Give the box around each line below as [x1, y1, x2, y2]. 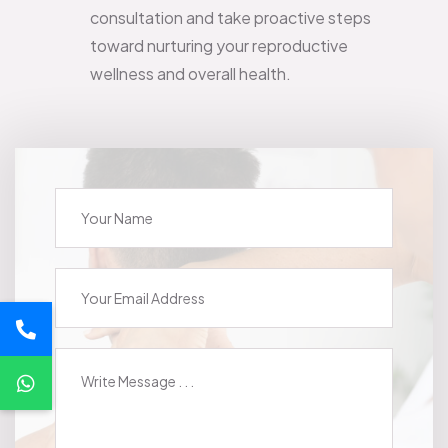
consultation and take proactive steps [90, 7, 371, 29]
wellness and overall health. [90, 63, 291, 85]
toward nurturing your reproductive [90, 35, 348, 57]
